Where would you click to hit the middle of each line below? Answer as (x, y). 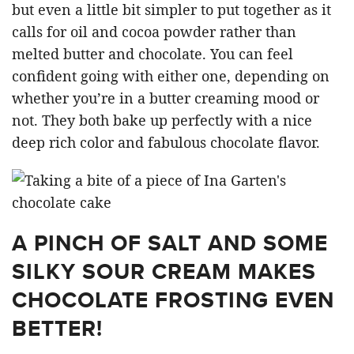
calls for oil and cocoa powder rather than (154, 31)
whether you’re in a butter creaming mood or (166, 98)
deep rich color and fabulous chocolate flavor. (166, 142)
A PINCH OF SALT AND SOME (170, 243)
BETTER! (57, 328)
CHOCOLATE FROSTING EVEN (173, 299)
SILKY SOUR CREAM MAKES (164, 271)
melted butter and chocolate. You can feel (153, 53)
